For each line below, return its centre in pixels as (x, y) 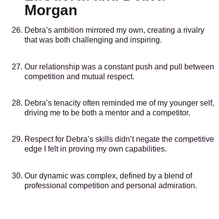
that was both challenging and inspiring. (93, 40)
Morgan (51, 10)
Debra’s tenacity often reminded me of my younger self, (119, 103)
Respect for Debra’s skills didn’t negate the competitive (119, 139)
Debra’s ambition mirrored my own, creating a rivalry (114, 30)
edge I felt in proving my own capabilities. (96, 149)
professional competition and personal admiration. (111, 185)
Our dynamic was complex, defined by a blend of (108, 175)
